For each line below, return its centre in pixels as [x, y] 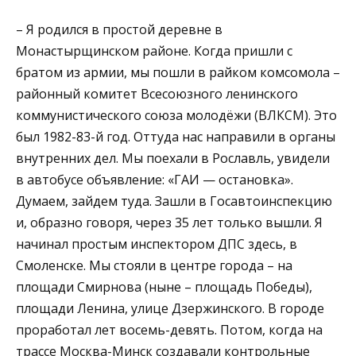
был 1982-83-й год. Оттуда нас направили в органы [176, 137]
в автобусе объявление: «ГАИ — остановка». [155, 180]
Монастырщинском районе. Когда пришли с [154, 51]
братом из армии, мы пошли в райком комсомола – [178, 73]
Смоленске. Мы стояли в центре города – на [154, 266]
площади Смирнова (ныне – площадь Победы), [164, 287]
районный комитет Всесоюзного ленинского [157, 94]
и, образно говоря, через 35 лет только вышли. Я [169, 223]
